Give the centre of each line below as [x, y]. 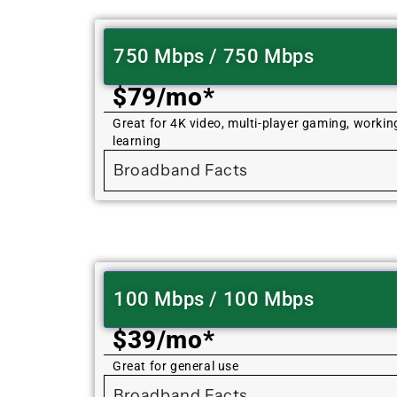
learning [137, 141]
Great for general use [176, 366]
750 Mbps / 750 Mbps [214, 57]
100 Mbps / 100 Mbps [214, 300]
